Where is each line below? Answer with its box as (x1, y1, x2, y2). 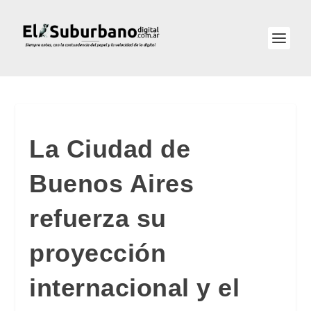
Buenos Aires (29, 169, 194, 198)
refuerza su (29, 204, 167, 233)
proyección (29, 239, 167, 267)
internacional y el (29, 274, 240, 302)
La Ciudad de (29, 135, 191, 163)
